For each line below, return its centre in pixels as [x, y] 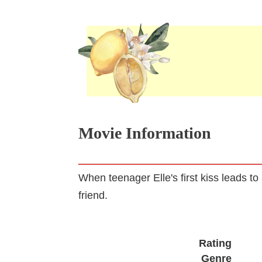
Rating [215, 243]
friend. [93, 195]
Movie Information [145, 133]
